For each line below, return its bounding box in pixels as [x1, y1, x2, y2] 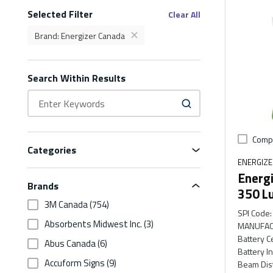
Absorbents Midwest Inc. [44, 217, 142, 232]
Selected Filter [27, 7, 93, 21]
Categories [27, 143, 76, 158]
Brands [27, 179, 58, 194]
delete [133, 33, 157, 46]
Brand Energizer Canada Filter [157, 33, 268, 46]
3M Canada [44, 197, 88, 212]
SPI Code [237, 207, 270, 219]
